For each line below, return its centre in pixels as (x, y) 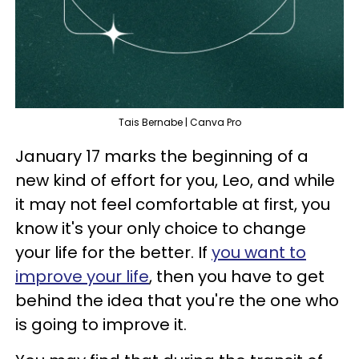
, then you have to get (237, 276)
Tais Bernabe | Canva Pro (179, 122)
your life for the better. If (113, 252)
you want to (259, 252)
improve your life (82, 276)
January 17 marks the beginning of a (162, 156)
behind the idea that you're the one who (177, 300)
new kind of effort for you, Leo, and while (175, 180)
